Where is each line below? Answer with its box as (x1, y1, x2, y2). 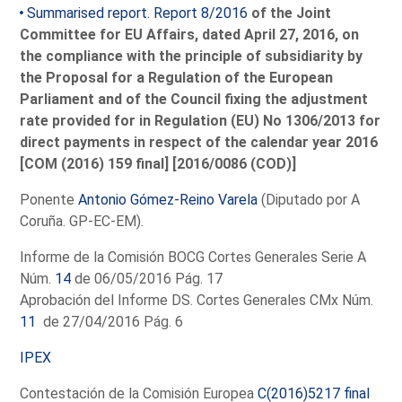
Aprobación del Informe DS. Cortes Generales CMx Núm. (20, 291, 374, 309)
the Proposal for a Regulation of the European (20, 68, 334, 86)
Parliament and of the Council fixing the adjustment (20, 90, 369, 108)
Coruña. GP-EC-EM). (20, 212, 144, 230)
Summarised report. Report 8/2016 (27, 4, 249, 22)
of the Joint (248, 4, 332, 22)
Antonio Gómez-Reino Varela (78, 190, 258, 208)
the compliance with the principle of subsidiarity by (20, 47, 363, 65)
